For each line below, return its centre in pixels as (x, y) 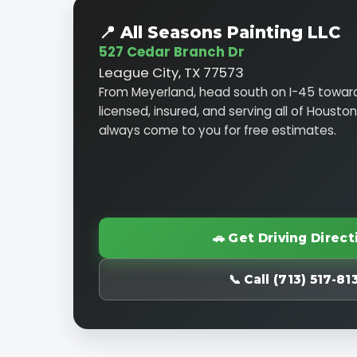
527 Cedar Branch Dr (172, 52)
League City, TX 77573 (171, 73)
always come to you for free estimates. (218, 131)
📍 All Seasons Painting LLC (220, 33)
